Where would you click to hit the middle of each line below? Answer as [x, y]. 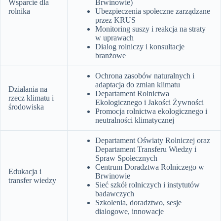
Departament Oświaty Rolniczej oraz [153, 140]
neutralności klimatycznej [135, 120]
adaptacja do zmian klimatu [138, 84]
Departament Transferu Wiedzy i [146, 149]
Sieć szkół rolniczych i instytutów [147, 184]
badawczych [115, 193]
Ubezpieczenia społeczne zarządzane [153, 11]
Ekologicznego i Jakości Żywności [149, 102]
